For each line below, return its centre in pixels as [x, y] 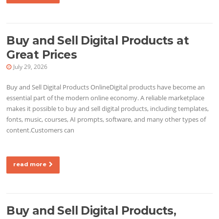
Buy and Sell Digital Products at [98, 41]
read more [30, 164]
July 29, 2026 [31, 67]
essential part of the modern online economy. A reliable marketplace [106, 98]
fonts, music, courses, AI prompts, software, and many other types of [106, 120]
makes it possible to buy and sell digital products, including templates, [108, 109]
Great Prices [42, 55]
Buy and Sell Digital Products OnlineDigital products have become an [106, 87]
